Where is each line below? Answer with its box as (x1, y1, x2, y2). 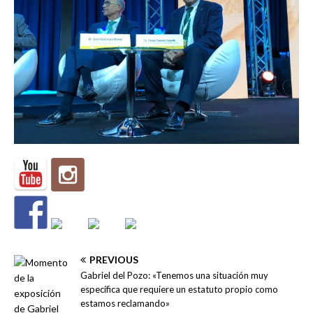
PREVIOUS (89, 253, 138, 265)
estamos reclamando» (80, 297, 170, 309)
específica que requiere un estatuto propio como (80, 283, 278, 295)
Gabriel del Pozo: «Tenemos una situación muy (80, 269, 268, 281)
